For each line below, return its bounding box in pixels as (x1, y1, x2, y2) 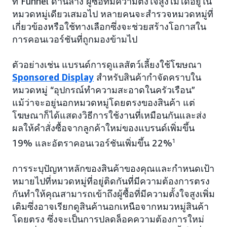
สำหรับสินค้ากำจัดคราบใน (94, 71, 201, 83)
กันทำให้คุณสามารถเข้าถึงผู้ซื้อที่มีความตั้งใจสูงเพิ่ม (12, 188, 215, 200)
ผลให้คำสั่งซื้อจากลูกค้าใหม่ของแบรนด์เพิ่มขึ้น (12, 122, 195, 134)
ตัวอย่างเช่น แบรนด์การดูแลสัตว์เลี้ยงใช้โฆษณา (12, 59, 202, 70)
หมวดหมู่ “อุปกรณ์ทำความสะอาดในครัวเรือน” (12, 84, 195, 96)
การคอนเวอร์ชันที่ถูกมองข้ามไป (12, 33, 137, 45)
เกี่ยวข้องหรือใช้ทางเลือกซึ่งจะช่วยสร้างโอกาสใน (12, 21, 206, 32)
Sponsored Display (12, 71, 94, 83)
